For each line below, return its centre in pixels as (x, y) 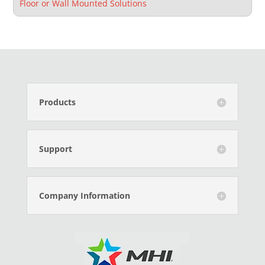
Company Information (84, 196)
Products (57, 102)
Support (55, 149)
